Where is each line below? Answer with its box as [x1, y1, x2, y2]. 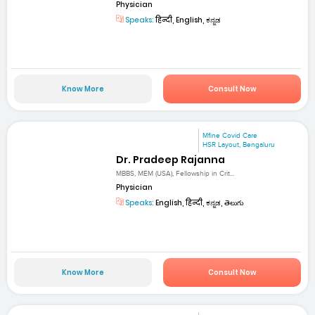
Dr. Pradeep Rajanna [116, 153, 226, 167]
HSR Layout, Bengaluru [202, 140, 276, 149]
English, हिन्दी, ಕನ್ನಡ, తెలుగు [154, 198, 244, 209]
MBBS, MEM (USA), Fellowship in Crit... [116, 169, 235, 179]
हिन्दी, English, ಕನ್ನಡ [154, 14, 221, 25]
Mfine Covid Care [202, 131, 258, 140]
